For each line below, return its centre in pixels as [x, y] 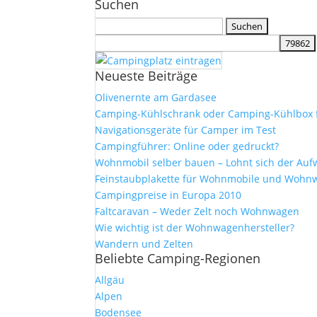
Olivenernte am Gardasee [156, 97]
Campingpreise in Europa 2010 [168, 195]
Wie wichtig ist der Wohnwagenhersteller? [195, 227]
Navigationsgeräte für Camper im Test [186, 130]
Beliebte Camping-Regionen [178, 258]
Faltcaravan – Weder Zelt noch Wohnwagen [197, 211]
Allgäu [110, 280]
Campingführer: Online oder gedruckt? [187, 146]
